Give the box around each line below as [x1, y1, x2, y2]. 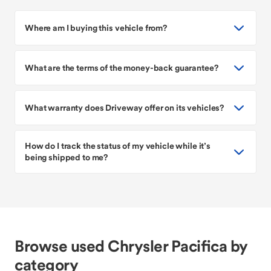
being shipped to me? [25, 152, 108, 163]
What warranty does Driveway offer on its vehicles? [25, 102, 224, 113]
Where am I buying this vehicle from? [25, 22, 167, 33]
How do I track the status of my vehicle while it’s [25, 140, 211, 151]
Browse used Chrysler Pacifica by [15, 236, 247, 256]
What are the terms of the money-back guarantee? [25, 62, 218, 73]
